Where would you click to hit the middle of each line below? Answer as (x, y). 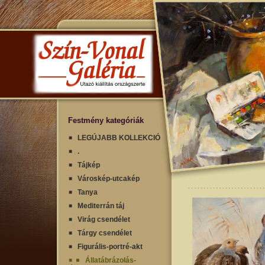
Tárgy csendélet (105, 233)
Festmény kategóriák (106, 120)
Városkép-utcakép (109, 179)
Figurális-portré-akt (110, 247)
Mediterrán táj (101, 206)
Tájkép (89, 165)
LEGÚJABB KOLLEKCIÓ (119, 138)
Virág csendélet (104, 219)
